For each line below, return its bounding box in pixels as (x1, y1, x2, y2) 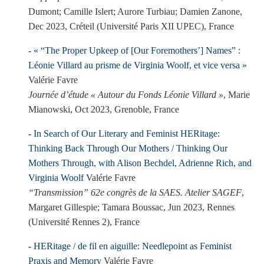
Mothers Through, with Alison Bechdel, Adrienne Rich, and (28, 158, 252, 168)
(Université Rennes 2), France (28, 217, 140, 227)
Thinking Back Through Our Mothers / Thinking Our (28, 143, 227, 153)
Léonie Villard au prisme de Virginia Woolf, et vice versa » (28, 60, 247, 70)
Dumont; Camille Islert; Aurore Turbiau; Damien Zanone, (28, 6, 242, 16)
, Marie (223, 90, 250, 100)
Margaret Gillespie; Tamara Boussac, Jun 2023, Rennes (28, 202, 235, 212)
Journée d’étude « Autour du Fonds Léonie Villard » (28, 90, 223, 100)
